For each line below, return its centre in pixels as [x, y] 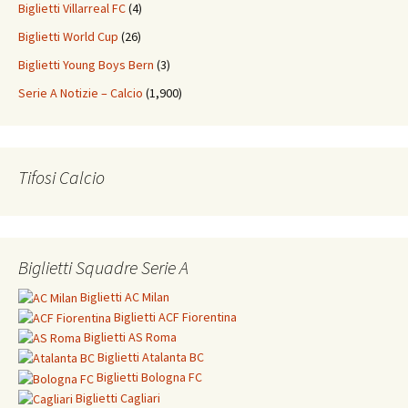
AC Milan [147, 297]
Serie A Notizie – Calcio [81, 93]
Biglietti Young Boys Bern [86, 65]
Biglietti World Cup [68, 37]
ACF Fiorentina [198, 317]
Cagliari [140, 398]
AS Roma [153, 337]
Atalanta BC [173, 357]
